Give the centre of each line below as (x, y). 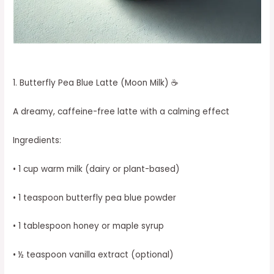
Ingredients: (37, 140)
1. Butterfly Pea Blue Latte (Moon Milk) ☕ (96, 83)
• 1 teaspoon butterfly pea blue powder (95, 198)
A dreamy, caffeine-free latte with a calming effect (121, 111)
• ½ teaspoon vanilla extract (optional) (94, 255)
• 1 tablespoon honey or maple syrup (89, 226)
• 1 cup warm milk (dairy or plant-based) (97, 169)
